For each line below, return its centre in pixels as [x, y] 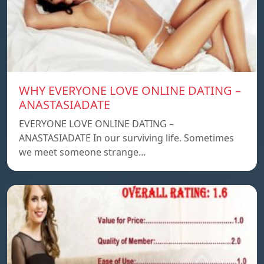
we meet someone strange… [82, 152]
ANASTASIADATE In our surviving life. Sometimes [126, 138]
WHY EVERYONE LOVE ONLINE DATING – [130, 91]
